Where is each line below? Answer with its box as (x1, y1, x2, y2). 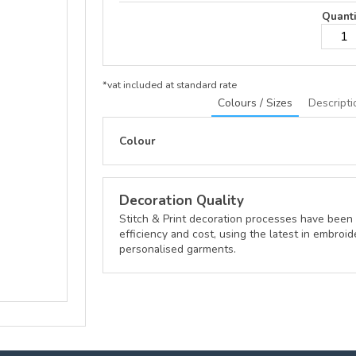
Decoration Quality (119, 191, 244, 210)
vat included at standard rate (107, 77, 237, 91)
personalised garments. (119, 241, 236, 257)
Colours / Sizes (217, 95, 292, 110)
